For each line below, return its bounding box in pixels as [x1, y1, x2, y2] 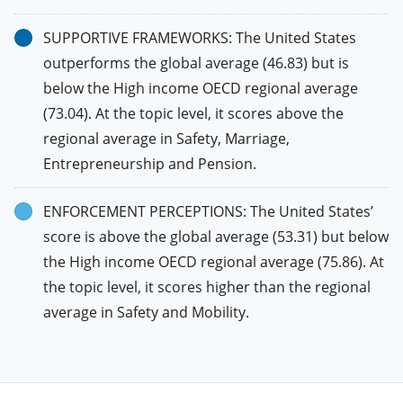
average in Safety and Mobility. [43, 302, 249, 322]
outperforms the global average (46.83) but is [43, 53, 349, 73]
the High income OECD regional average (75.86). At [43, 252, 384, 272]
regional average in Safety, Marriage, [43, 129, 290, 148]
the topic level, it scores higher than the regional [43, 277, 371, 297]
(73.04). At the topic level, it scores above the [43, 103, 344, 123]
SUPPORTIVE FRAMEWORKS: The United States [43, 28, 356, 48]
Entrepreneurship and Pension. [43, 154, 256, 174]
